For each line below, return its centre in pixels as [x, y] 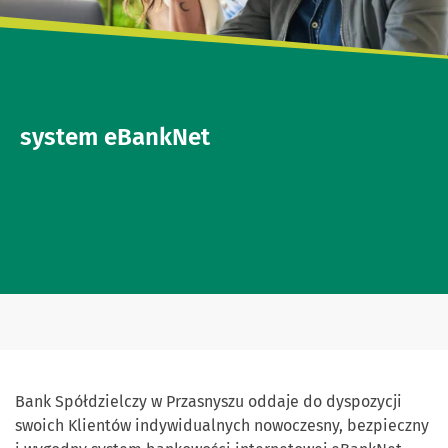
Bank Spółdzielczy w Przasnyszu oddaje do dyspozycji [208, 402]
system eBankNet [115, 137]
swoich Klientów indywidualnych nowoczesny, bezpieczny [222, 426]
